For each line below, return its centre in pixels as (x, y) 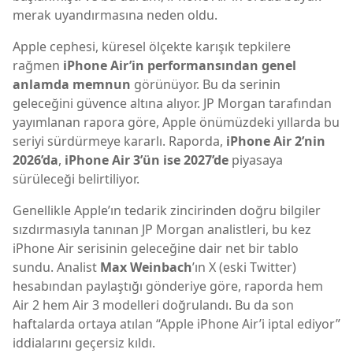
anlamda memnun (72, 84)
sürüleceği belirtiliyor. (76, 178)
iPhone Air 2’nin (276, 141)
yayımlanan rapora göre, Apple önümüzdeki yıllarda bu (176, 122)
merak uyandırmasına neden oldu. (115, 15)
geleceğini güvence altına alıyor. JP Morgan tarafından (172, 103)
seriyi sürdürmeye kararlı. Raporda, (119, 141)
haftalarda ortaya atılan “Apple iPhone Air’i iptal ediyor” (176, 323)
